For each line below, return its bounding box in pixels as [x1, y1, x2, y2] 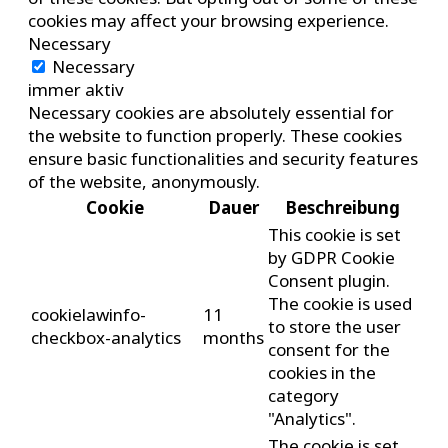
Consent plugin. [268, 269, 390, 293]
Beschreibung [285, 196, 400, 220]
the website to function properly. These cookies [28, 124, 402, 148]
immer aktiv [28, 78, 124, 102]
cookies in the [268, 361, 376, 385]
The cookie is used [268, 292, 412, 316]
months [203, 326, 264, 350]
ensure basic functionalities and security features [28, 147, 418, 171]
